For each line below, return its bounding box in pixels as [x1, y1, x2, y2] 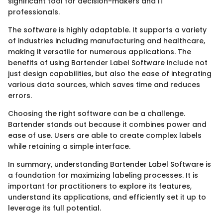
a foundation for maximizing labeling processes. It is [8, 170, 198, 180]
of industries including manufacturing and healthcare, [8, 35, 205, 46]
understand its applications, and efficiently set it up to [8, 192, 206, 202]
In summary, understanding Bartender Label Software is [8, 159, 211, 169]
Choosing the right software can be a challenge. [8, 108, 185, 118]
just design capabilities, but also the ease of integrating [8, 68, 212, 79]
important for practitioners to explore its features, [8, 181, 192, 191]
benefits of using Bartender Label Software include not [8, 57, 208, 68]
